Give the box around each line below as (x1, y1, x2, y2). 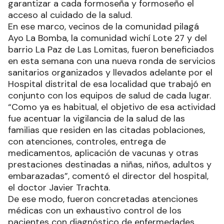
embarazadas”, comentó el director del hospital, (8, 169, 208, 182)
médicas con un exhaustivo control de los (8, 204, 181, 216)
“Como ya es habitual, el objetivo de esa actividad (8, 100, 215, 113)
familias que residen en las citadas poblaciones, (8, 123, 205, 136)
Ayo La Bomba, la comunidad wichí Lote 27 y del (8, 31, 207, 44)
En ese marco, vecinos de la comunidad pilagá (8, 20, 199, 32)
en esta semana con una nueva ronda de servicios (8, 54, 215, 67)
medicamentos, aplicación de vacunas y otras (8, 146, 198, 159)
